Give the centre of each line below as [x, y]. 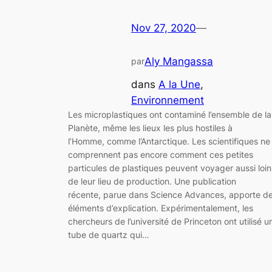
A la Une [179, 85]
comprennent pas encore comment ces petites [161, 155]
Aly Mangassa [179, 62]
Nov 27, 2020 [164, 28]
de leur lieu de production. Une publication [152, 182]
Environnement [168, 100]
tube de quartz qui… [109, 235]
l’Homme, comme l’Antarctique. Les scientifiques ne [169, 141]
